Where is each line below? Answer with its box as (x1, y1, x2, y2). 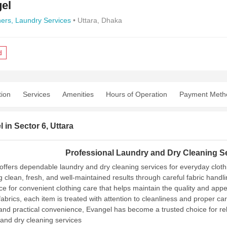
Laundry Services (15, 16, 71, 24)
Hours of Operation (106, 90, 167, 98)
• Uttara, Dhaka (73, 16, 122, 24)
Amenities (62, 90, 94, 98)
